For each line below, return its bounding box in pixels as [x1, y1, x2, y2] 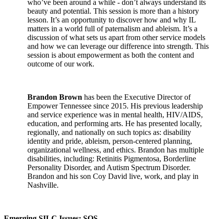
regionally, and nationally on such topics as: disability [27, 128, 191, 136]
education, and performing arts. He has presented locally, [27, 119, 202, 128]
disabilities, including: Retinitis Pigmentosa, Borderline [27, 154, 196, 163]
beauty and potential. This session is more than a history [27, 7, 199, 15]
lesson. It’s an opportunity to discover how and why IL [27, 16, 196, 24]
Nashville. [27, 181, 59, 189]
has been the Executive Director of [84, 93, 191, 101]
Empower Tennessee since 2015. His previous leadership [27, 102, 203, 110]
